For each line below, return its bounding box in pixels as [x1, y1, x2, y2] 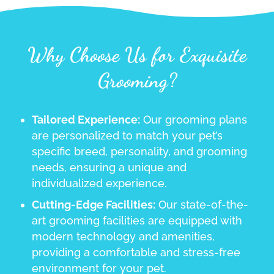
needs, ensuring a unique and [32, 160, 187, 174]
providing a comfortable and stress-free [32, 245, 241, 259]
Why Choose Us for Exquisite [28, 42, 246, 67]
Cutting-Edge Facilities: [32, 198, 156, 211]
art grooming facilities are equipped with [32, 213, 243, 227]
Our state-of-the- [155, 198, 249, 211]
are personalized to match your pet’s [32, 128, 223, 142]
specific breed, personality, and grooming [32, 144, 248, 158]
